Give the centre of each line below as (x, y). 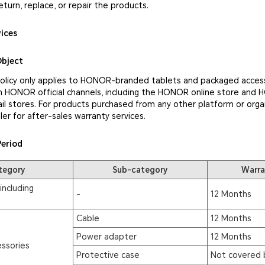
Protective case (108, 255)
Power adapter (107, 236)
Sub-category (140, 169)
